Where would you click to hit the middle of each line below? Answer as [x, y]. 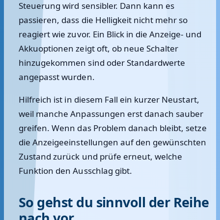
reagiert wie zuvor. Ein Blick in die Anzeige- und [110, 34]
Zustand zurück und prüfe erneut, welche [101, 156]
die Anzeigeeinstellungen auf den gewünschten [113, 142]
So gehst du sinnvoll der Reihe [114, 202]
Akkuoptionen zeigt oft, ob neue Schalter [99, 48]
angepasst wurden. [57, 77]
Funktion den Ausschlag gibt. [75, 171]
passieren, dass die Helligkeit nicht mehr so [103, 20]
